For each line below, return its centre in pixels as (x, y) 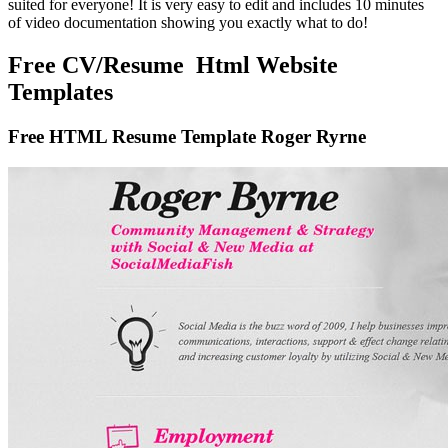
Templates (60, 91)
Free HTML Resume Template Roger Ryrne (187, 136)
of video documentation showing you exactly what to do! (188, 23)
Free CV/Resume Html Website (173, 64)
